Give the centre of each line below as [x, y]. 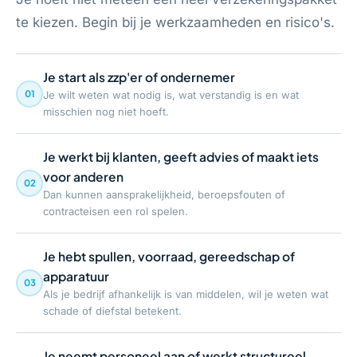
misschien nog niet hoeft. [106, 112]
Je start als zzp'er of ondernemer [139, 77]
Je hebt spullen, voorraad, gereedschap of [169, 256]
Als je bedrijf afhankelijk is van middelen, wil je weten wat [186, 294]
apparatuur [76, 276]
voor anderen [83, 177]
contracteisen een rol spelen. [116, 211]
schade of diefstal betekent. [112, 311]
